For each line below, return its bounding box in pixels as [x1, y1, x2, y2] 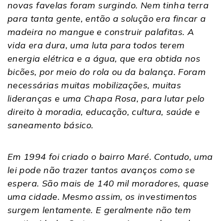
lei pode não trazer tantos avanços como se [7, 164, 195, 176]
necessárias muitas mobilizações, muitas [7, 79, 182, 91]
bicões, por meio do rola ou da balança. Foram [7, 66, 206, 77]
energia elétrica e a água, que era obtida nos [7, 52, 201, 64]
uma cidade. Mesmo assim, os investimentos [7, 190, 197, 202]
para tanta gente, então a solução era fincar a [7, 12, 206, 24]
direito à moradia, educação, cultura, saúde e [7, 106, 200, 117]
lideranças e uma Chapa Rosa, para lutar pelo [7, 92, 205, 104]
